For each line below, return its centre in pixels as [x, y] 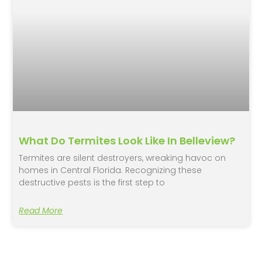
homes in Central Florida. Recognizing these [111, 170]
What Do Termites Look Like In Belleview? [127, 140]
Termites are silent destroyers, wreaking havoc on [123, 158]
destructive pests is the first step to [92, 182]
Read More [41, 210]
